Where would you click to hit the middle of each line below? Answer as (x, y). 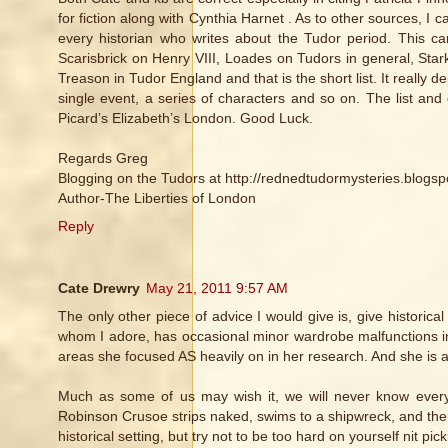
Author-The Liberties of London (157, 198)
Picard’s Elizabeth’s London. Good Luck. (185, 118)
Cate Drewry (99, 288)
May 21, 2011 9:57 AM (217, 288)
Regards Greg (103, 158)
